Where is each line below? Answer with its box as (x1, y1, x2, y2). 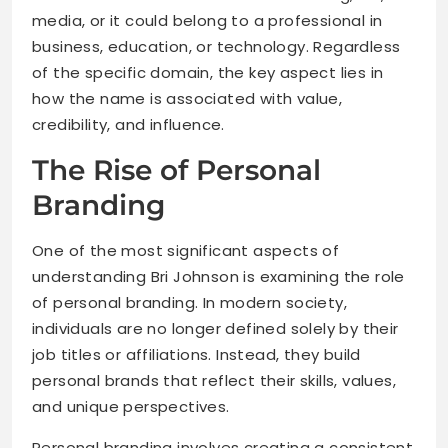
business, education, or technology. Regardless (32, 36, 401, 58)
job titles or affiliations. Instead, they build (32, 344, 361, 366)
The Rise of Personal (32, 153, 321, 188)
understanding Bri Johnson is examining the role (32, 266, 405, 288)
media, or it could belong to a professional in (32, 10, 383, 32)
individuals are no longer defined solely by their (32, 318, 399, 340)
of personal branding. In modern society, (32, 292, 347, 314)
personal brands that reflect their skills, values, (32, 370, 396, 392)
